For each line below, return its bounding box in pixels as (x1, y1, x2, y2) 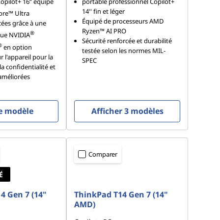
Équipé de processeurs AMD (82, 17, 164, 26)
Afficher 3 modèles (91, 106, 164, 117)
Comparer (88, 150, 118, 159)
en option (1, 43, 32, 52)
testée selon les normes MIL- (82, 46, 166, 55)
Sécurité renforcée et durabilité (82, 36, 172, 46)
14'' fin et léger (82, 7, 125, 16)
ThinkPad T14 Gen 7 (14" (74, 189, 168, 200)
